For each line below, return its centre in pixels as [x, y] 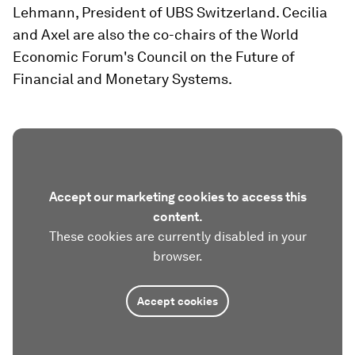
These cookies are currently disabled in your [177, 237]
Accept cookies [177, 301]
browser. [177, 256]
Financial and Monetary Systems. [122, 79]
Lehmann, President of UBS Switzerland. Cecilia [170, 12]
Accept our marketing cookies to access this [177, 197]
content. [177, 217]
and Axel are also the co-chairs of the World [156, 34]
